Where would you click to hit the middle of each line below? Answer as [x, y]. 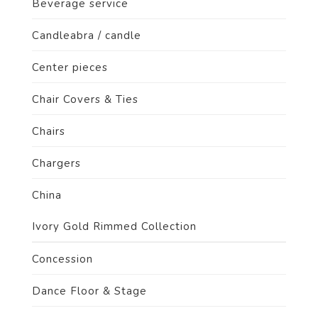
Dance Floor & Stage [89, 291]
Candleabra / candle [87, 35]
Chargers [56, 163]
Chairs [49, 131]
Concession [62, 259]
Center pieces [70, 67]
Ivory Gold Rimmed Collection [114, 226]
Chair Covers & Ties [85, 99]
